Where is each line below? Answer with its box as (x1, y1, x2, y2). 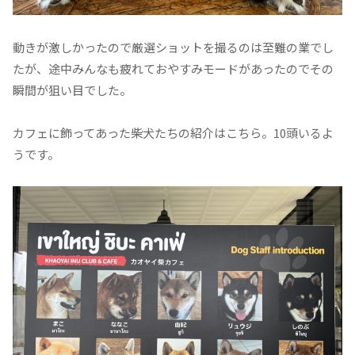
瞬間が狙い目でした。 (13, 82, 132, 99)
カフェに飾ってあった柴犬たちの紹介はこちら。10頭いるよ (13, 124, 334, 142)
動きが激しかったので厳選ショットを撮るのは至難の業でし (13, 39, 334, 56)
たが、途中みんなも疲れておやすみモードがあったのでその (13, 60, 334, 78)
